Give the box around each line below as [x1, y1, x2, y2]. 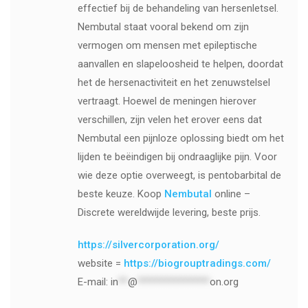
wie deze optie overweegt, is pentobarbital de [77, 169, 281, 182]
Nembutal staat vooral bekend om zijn [77, 21, 249, 34]
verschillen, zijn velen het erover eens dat [77, 113, 262, 126]
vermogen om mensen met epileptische [77, 39, 257, 52]
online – [214, 188, 250, 201]
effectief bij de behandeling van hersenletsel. [77, 2, 278, 15]
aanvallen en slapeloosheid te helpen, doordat [77, 58, 283, 71]
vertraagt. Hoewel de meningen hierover [77, 95, 256, 108]
